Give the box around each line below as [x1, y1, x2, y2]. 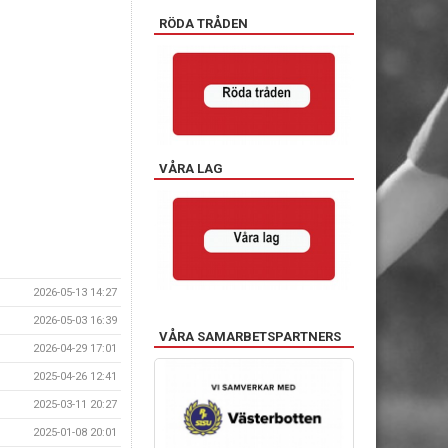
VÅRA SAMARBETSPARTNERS [159, 329, 341, 344]
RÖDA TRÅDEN [159, 16, 248, 31]
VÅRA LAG [159, 161, 223, 176]
